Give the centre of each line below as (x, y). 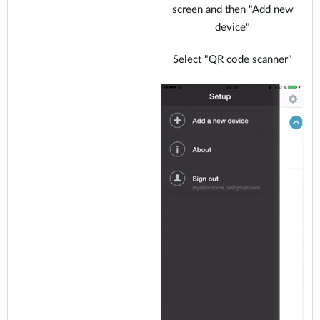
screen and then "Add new (232, 10)
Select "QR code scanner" (232, 60)
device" (232, 27)
